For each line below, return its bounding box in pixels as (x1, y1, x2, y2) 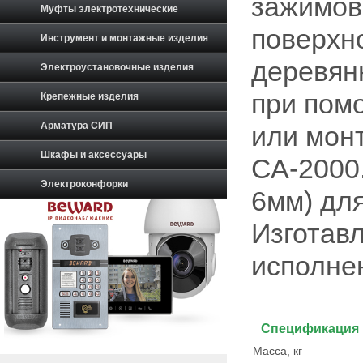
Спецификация (261, 322, 359, 335)
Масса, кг (253, 344, 302, 357)
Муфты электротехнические (41, 3, 178, 15)
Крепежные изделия (41, 91, 139, 102)
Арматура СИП (41, 120, 113, 131)
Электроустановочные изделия (41, 62, 194, 73)
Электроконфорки (41, 178, 128, 190)
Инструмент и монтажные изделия (41, 32, 208, 44)
